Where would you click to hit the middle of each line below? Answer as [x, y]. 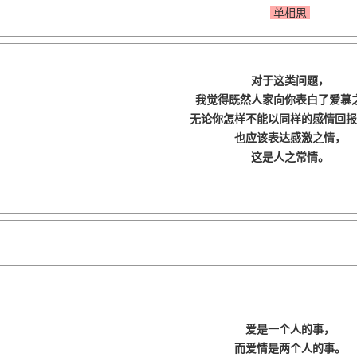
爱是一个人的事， [290, 329]
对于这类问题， [290, 80]
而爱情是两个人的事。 [290, 348]
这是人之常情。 [290, 157]
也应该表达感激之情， [290, 137]
